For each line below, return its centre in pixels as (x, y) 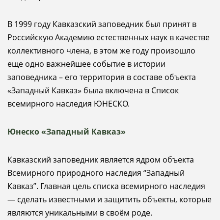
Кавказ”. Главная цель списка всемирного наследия (106, 186)
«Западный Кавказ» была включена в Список (93, 90)
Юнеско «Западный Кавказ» (67, 132)
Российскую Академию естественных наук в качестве (109, 37)
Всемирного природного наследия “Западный (96, 173)
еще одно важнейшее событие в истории (86, 64)
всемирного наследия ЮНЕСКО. (72, 104)
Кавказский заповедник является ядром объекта (101, 160)
